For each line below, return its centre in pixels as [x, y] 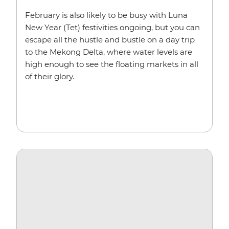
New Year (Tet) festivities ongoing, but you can [112, 27]
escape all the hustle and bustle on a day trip [110, 39]
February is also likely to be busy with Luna [106, 15]
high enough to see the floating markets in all [112, 64]
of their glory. [50, 76]
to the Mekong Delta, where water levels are [109, 52]
